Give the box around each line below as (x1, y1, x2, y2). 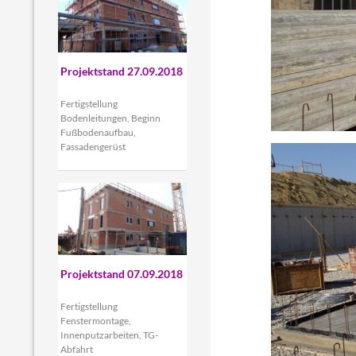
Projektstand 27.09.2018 (60, 64, 183, 79)
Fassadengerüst (60, 141, 126, 153)
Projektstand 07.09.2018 (60, 267, 183, 281)
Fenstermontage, (60, 315, 131, 327)
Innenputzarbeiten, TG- (60, 329, 158, 342)
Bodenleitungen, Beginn (60, 112, 161, 125)
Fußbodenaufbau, (60, 126, 136, 139)
